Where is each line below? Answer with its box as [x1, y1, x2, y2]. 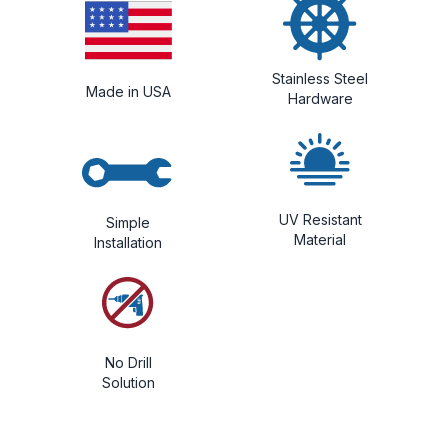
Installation [94, 233, 162, 251]
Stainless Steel [272, 69, 368, 87]
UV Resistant [278, 210, 362, 228]
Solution [101, 373, 155, 391]
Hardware [287, 89, 353, 107]
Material [294, 230, 346, 248]
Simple [106, 213, 150, 231]
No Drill [104, 353, 152, 371]
